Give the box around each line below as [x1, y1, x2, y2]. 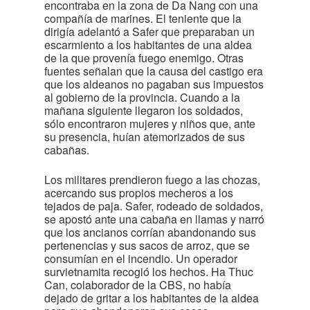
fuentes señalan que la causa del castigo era [44, 63, 263, 79]
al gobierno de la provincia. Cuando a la [44, 89, 240, 105]
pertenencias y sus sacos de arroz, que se [44, 237, 250, 253]
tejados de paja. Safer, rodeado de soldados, [44, 198, 263, 214]
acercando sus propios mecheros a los [44, 185, 233, 201]
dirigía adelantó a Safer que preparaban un [44, 24, 255, 39]
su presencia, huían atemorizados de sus [44, 129, 245, 145]
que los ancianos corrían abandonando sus [44, 224, 256, 240]
